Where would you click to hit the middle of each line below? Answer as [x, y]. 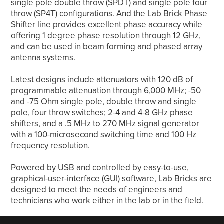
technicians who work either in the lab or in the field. [107, 201]
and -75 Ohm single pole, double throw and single [104, 102]
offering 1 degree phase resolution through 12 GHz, [106, 36]
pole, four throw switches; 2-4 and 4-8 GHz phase [102, 113]
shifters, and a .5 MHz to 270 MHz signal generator [105, 124]
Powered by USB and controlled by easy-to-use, [100, 168]
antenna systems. [43, 58]
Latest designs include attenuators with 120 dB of [102, 80]
